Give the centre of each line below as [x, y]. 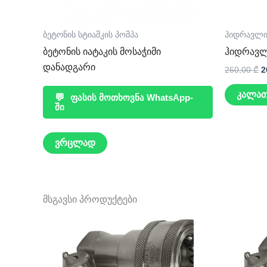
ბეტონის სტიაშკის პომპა [91, 35]
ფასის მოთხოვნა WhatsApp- [131, 97]
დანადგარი [69, 67]
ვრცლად [75, 142]
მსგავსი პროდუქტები [90, 199]
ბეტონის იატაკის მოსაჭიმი [102, 51]
